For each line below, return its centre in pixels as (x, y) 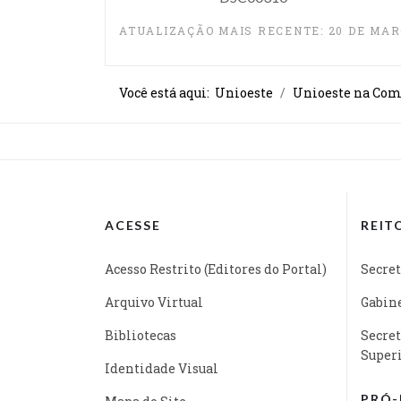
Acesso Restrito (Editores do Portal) (216, 269)
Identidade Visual (162, 368)
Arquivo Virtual (154, 302)
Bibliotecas (141, 335)
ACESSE (133, 225)
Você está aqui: (167, 92)
